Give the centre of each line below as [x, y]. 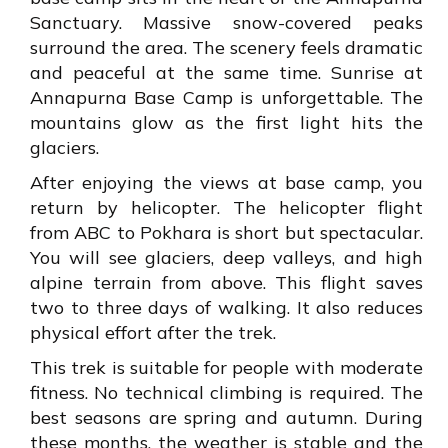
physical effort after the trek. [153, 333]
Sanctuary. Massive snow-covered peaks [226, 23]
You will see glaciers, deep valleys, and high [226, 258]
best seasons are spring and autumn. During [226, 418]
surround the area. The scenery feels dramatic [226, 48]
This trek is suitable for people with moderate [226, 368]
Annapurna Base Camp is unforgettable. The [226, 98]
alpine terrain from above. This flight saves [226, 283]
